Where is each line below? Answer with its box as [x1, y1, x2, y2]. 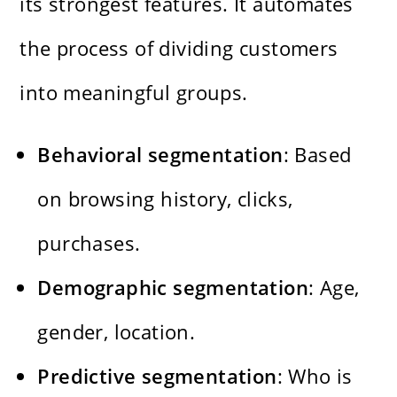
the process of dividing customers [19, 34, 339, 61]
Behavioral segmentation [37, 140, 284, 167]
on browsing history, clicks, [37, 184, 293, 212]
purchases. [37, 229, 141, 256]
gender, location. [37, 317, 196, 345]
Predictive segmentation [37, 362, 277, 389]
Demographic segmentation [37, 273, 309, 300]
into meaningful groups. [19, 78, 248, 105]
